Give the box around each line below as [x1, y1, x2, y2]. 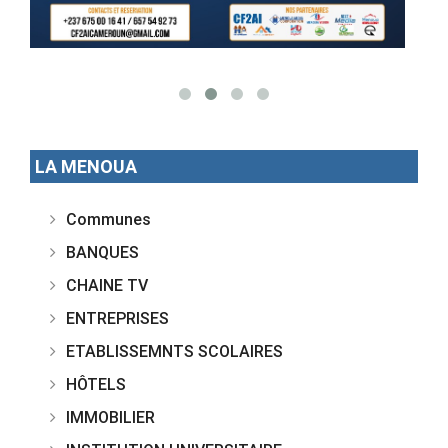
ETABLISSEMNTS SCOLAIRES [66, 340, 283, 361]
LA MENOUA [35, 154, 137, 178]
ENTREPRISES [66, 307, 169, 328]
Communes [66, 208, 151, 229]
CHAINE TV [66, 274, 148, 295]
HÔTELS [66, 373, 126, 394]
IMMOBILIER [66, 406, 155, 427]
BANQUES [66, 241, 139, 262]
